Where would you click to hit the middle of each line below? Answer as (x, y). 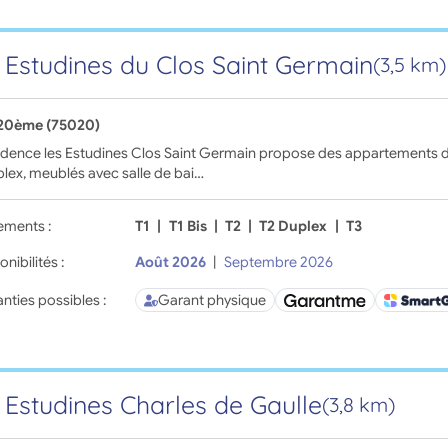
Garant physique (212, 300)
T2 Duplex (293, 226)
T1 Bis (187, 226)
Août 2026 (171, 262)
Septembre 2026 (278, 262)
